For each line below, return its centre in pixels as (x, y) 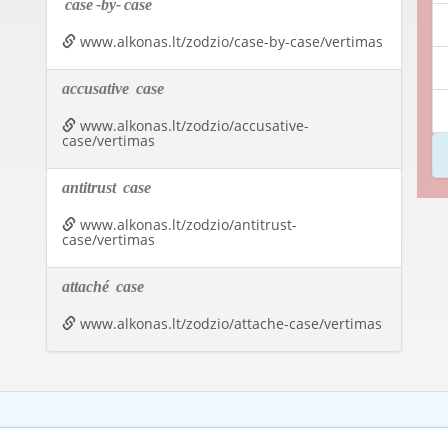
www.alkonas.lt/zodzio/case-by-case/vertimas (229, 42)
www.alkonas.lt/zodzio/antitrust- (186, 225)
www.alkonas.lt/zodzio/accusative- (192, 126)
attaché (87, 287)
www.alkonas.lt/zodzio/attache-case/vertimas (228, 324)
